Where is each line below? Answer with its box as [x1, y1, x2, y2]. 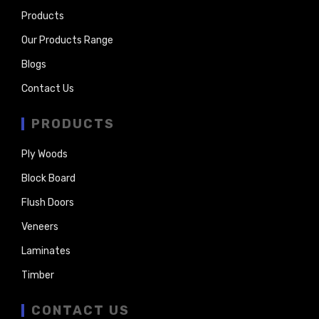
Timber [21, 268, 54, 281]
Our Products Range [21, 33, 113, 46]
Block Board [21, 172, 75, 184]
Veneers [21, 220, 58, 233]
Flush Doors [21, 196, 74, 209]
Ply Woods [21, 147, 68, 160]
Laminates [21, 244, 70, 257]
